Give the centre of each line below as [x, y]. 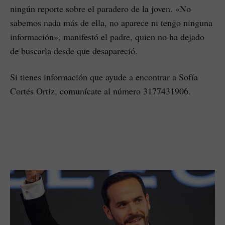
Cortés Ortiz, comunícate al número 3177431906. [100, 91]
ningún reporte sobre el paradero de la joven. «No [100, 8]
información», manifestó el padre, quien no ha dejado [107, 36]
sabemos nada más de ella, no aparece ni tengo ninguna [111, 22]
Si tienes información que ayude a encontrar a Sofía [104, 77]
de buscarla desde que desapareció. [74, 50]
